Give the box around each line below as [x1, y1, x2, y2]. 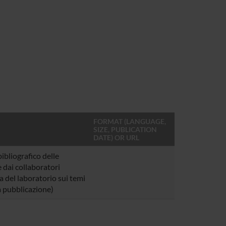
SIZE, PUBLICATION [93, 125, 157, 134]
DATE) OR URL [93, 133, 139, 142]
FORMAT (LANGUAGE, [93, 117, 166, 126]
